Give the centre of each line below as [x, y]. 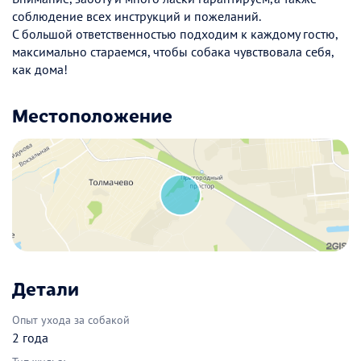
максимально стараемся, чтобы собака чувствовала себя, [173, 52]
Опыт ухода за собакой [71, 320]
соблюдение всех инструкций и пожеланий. [137, 17]
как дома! [40, 70]
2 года [30, 337]
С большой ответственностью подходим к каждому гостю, [175, 34]
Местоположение [92, 115]
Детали [46, 287]
